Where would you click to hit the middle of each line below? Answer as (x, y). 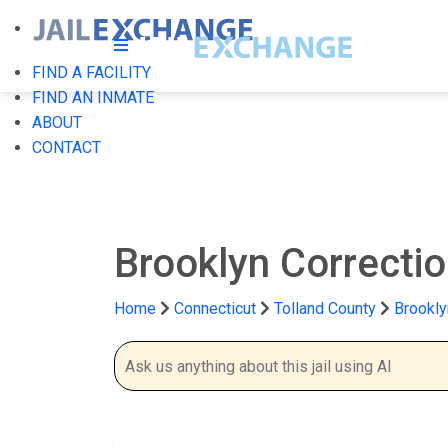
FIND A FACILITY (91, 72)
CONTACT (66, 147)
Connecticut (215, 308)
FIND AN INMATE (93, 97)
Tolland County (327, 308)
